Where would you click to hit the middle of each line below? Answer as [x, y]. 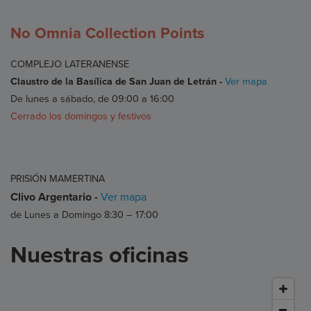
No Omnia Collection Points [108, 33]
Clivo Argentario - [56, 197]
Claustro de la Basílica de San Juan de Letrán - [118, 81]
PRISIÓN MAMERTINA [58, 178]
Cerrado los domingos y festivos [81, 116]
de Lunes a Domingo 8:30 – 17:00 [84, 215]
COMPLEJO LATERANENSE [70, 64]
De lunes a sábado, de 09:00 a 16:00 [92, 99]
